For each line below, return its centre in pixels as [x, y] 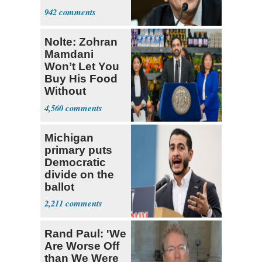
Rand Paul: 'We [85, 233]
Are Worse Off [82, 246]
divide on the [79, 174]
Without [65, 91]
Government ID [85, 103]
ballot [59, 187]
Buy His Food [81, 78]
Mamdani [69, 54]
